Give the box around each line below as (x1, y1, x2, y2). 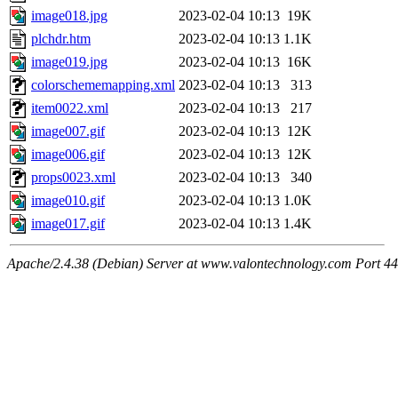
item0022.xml (31, 100, 108, 116)
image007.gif (31, 123, 105, 139)
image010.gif (31, 193, 105, 209)
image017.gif (31, 216, 105, 232)
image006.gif (31, 147, 105, 163)
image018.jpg (31, 8, 107, 24)
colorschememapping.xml (31, 77, 175, 93)
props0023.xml (31, 170, 115, 186)
